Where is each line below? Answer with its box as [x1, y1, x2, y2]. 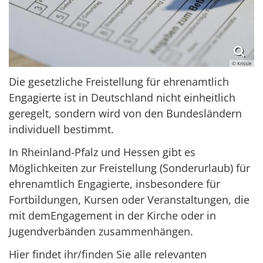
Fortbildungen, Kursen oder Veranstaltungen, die [9, 193, 249, 207]
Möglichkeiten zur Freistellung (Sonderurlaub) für [9, 161, 250, 176]
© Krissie [232, 60, 252, 67]
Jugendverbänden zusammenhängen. [9, 224, 193, 239]
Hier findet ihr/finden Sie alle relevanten [9, 247, 207, 262]
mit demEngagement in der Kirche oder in [9, 208, 216, 223]
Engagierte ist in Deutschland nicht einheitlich [9, 90, 235, 105]
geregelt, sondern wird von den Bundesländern [9, 106, 242, 121]
